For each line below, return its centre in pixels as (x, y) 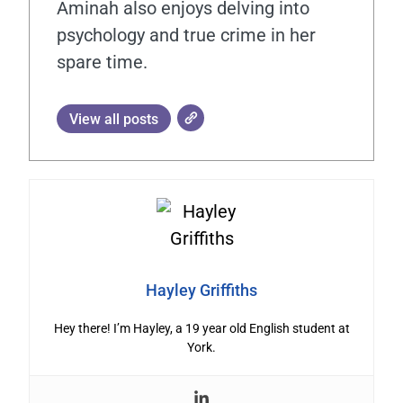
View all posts (114, 119)
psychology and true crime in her (186, 35)
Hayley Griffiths (201, 290)
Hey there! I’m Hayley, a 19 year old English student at (201, 328)
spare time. (102, 62)
